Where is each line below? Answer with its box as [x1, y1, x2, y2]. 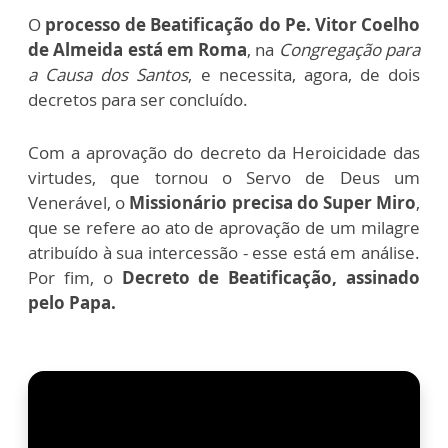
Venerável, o [28, 190, 126, 214]
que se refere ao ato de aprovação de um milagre [28, 215, 420, 239]
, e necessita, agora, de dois [188, 62, 420, 86]
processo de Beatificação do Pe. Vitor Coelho [41, 12, 420, 36]
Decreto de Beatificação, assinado [112, 265, 421, 289]
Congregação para [278, 37, 421, 61]
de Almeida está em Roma [28, 37, 248, 61]
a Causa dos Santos [28, 62, 189, 86]
